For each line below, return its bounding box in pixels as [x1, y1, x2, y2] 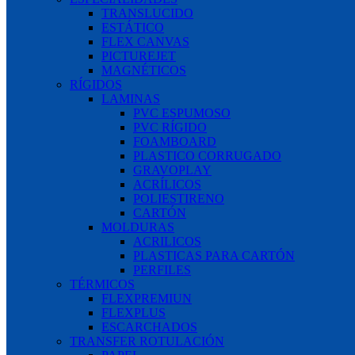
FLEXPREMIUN [101, 291, 192, 305]
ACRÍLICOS [133, 177, 201, 191]
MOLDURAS [101, 219, 174, 234]
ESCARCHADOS [101, 319, 197, 334]
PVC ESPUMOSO [133, 105, 231, 120]
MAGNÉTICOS [101, 63, 186, 77]
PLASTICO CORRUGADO [133, 148, 281, 162]
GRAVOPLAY [133, 162, 212, 177]
